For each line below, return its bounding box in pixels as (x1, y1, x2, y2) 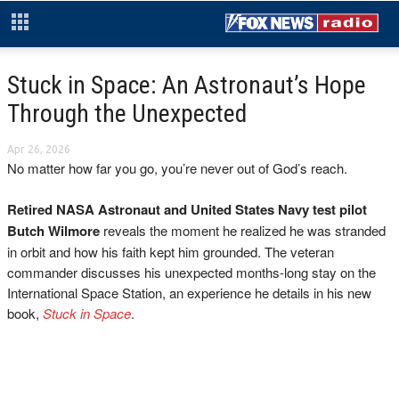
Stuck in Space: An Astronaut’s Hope (7, 70, 366, 100)
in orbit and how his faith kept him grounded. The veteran (7, 242, 334, 261)
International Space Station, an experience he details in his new (7, 283, 371, 302)
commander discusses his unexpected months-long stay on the (7, 263, 376, 281)
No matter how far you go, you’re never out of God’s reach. (7, 159, 347, 177)
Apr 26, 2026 (7, 143, 70, 155)
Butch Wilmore (7, 221, 103, 240)
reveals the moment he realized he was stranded (103, 221, 386, 240)
